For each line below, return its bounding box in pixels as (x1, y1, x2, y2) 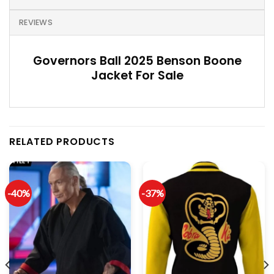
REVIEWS (19, 17, 53, 28)
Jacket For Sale (91, 67, 183, 84)
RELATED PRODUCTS (9, 135, 115, 149)
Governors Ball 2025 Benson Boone (32, 52, 242, 69)
